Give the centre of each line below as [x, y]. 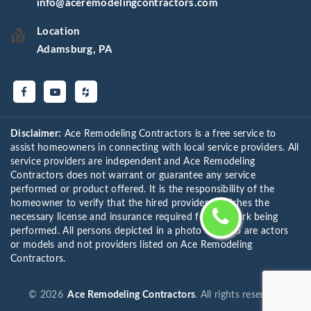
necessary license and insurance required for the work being [144, 217]
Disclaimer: [36, 134]
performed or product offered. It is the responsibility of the [143, 189]
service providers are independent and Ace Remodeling [133, 161]
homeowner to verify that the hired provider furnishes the [140, 203]
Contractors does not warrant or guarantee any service [133, 175]
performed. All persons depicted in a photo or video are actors [150, 231]
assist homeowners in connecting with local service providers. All [155, 148]
